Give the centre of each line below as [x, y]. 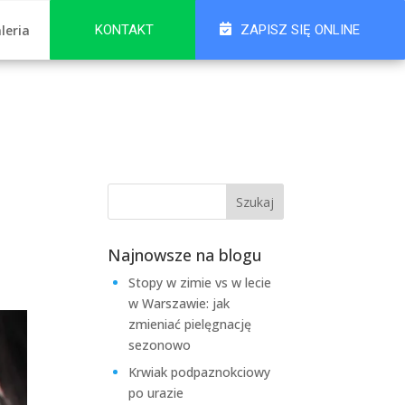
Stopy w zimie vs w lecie [200, 283]
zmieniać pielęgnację [190, 324]
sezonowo [160, 345]
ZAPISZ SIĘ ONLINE [300, 30]
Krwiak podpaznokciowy [200, 372]
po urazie [156, 393]
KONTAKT [124, 30]
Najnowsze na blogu [185, 255]
